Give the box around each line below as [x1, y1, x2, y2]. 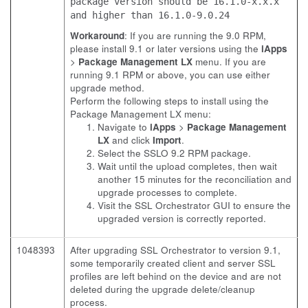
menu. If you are [192, 55, 266, 68]
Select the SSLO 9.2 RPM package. [98, 146, 251, 159]
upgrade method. [70, 81, 144, 94]
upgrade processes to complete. [98, 186, 237, 199]
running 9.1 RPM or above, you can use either [70, 68, 270, 81]
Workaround [70, 29, 124, 42]
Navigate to [98, 120, 150, 133]
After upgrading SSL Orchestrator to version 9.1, [70, 243, 280, 256]
